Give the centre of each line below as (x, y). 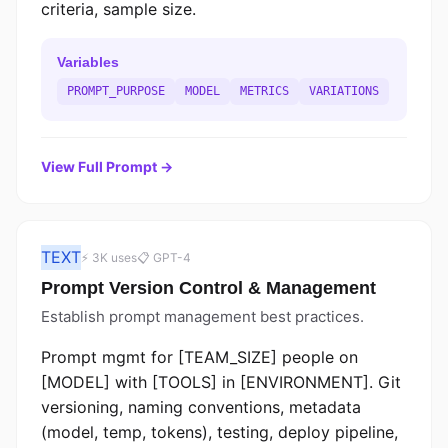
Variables (88, 62)
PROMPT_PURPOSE (116, 91)
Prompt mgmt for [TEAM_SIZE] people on (199, 357)
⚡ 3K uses (109, 257)
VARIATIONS (344, 91)
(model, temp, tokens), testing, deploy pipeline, (219, 432)
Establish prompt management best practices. (202, 316)
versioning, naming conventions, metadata (201, 407)
